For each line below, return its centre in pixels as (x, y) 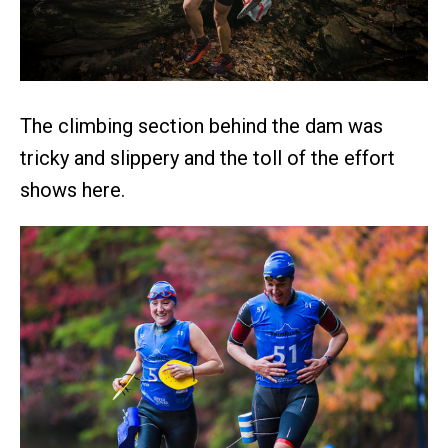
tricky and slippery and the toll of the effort (207, 158)
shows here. (72, 190)
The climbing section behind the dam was (201, 126)
